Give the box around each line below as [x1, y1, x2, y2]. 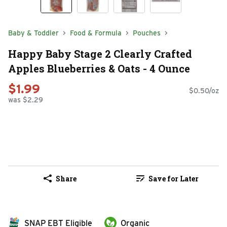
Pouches [133, 29, 161, 37]
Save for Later [148, 173, 199, 183]
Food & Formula [70, 29, 122, 37]
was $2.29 [8, 96, 43, 104]
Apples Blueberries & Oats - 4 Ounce [8, 61, 190, 75]
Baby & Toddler [8, 29, 59, 37]
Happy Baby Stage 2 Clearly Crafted [8, 47, 192, 60]
